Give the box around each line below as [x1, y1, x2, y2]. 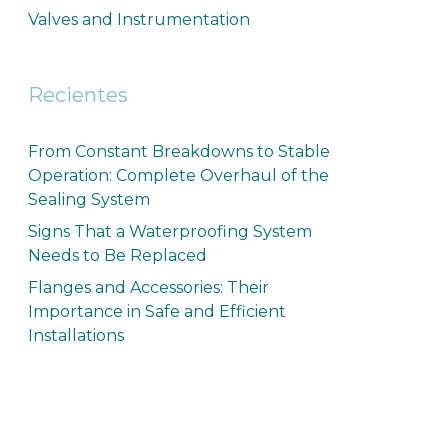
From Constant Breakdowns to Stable [27, 142, 330, 161]
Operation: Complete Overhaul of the [27, 166, 329, 185]
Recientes [27, 83, 128, 107]
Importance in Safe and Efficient [27, 302, 286, 321]
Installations [27, 326, 124, 345]
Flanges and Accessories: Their [27, 278, 269, 297]
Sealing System [27, 190, 150, 209]
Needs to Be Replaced [27, 246, 207, 265]
